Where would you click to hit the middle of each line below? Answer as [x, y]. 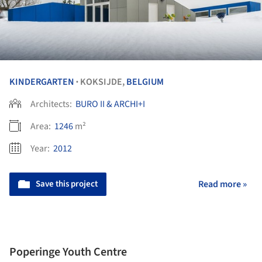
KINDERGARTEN [42, 82]
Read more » [223, 184]
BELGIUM [145, 82]
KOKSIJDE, [103, 82]
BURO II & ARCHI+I [110, 104]
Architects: [52, 104]
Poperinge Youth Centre [68, 252]
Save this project [67, 184]
